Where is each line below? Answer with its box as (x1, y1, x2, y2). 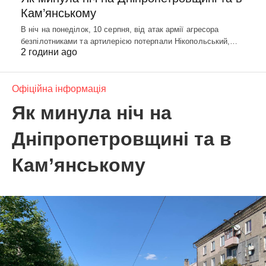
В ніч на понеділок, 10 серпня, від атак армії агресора (21, 25, 219, 34)
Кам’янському (21, 7, 96, 20)
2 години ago (21, 47, 77, 58)
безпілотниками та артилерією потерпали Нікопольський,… (21, 37, 238, 46)
